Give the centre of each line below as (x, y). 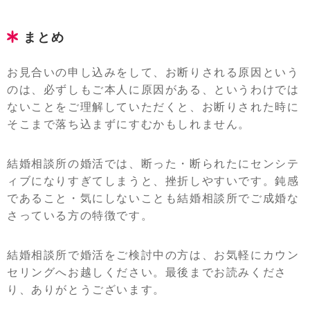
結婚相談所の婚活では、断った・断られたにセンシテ (153, 164)
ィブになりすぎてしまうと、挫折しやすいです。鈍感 (153, 181)
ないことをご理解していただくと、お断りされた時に (153, 107)
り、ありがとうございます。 (86, 290)
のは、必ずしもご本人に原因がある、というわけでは (153, 90)
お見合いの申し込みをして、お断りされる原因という (153, 72)
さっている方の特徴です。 (80, 216)
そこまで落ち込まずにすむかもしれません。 (129, 124)
